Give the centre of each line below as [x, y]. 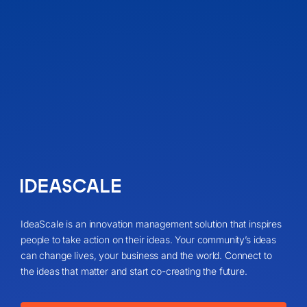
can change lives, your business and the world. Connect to [146, 256]
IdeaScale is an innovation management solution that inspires [151, 224]
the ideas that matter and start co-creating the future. [134, 271]
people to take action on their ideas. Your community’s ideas [148, 240]
